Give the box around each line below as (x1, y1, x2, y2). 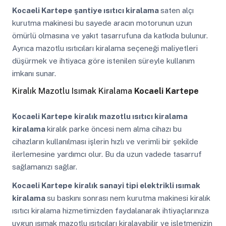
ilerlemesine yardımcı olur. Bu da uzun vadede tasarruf (12, 149, 202, 158)
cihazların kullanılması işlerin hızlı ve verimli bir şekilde (12, 137, 198, 146)
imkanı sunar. (12, 69, 56, 78)
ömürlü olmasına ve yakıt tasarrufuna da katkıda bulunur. (12, 31, 208, 40)
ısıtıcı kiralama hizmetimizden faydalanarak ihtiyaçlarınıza (12, 206, 209, 215)
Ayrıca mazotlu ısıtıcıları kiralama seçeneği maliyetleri (12, 44, 198, 53)
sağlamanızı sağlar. (12, 162, 77, 171)
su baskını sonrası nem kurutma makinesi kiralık (46, 194, 210, 203)
